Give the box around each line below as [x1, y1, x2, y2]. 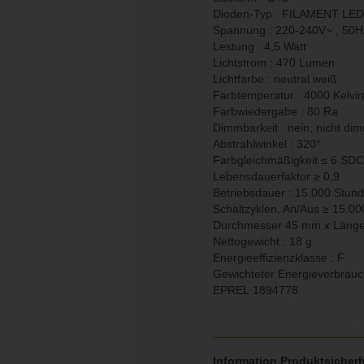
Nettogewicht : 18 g [213, 234, 312, 248]
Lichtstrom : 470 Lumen [213, 55, 335, 69]
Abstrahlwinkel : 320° [213, 136, 321, 150]
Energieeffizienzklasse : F [213, 250, 344, 264]
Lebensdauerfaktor [213, 169, 314, 183]
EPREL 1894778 [213, 283, 298, 297]
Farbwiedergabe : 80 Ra [213, 104, 338, 118]
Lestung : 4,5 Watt [213, 39, 306, 53]
